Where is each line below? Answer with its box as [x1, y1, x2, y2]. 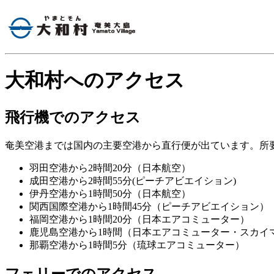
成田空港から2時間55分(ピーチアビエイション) [29, 175, 236, 186]
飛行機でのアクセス [5, 109, 141, 125]
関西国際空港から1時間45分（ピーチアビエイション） [29, 201, 269, 212]
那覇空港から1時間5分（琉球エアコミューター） [29, 239, 245, 250]
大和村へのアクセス [5, 69, 185, 92]
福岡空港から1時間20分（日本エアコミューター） [29, 213, 250, 224]
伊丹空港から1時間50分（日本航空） [29, 188, 191, 199]
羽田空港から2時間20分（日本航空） [29, 162, 191, 173]
